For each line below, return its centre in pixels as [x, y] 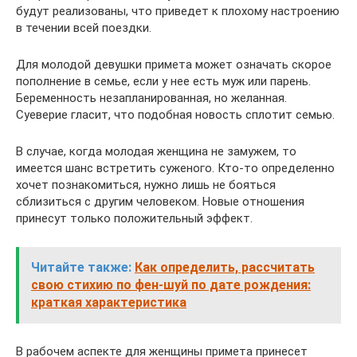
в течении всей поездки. [84, 28]
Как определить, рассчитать [225, 267]
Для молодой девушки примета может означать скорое [174, 65]
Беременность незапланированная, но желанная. [151, 98]
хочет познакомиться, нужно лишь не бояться [146, 185]
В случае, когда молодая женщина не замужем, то [156, 151]
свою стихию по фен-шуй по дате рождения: [171, 285]
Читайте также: [81, 267]
